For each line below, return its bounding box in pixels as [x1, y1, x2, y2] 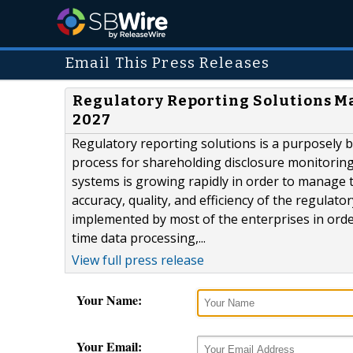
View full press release [72, 251, 204, 269]
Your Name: [76, 291, 142, 310]
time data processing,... [72, 229, 206, 247]
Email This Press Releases [65, 54, 270, 72]
